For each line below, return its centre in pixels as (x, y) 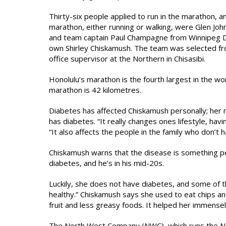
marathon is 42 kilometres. (95, 90)
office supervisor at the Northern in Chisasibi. (127, 59)
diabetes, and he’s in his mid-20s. (106, 163)
